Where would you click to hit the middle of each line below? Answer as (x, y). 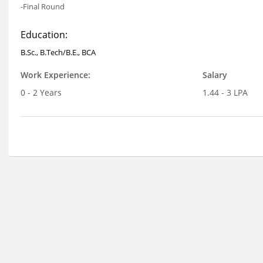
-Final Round (43, 6)
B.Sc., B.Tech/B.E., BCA (58, 52)
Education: (44, 35)
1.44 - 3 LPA (225, 92)
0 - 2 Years (41, 92)
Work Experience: (55, 75)
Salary (215, 75)
